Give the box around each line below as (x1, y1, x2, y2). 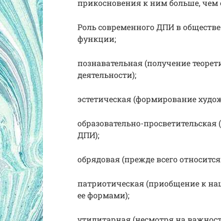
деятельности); (77, 69, 136, 80)
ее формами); (77, 189, 129, 200)
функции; (77, 33, 116, 44)
